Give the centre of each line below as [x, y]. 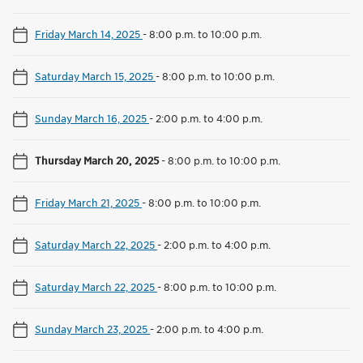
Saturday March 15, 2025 [95, 77]
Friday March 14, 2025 [89, 34]
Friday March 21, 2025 [88, 203]
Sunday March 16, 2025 [92, 119]
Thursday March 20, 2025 [98, 161]
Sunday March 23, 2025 [92, 329]
